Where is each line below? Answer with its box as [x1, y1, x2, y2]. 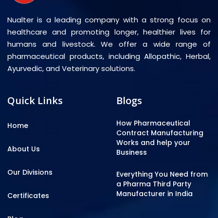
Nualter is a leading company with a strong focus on [7, 15, 211, 25]
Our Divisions [7, 167, 53, 178]
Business [116, 147, 147, 158]
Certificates [7, 191, 49, 201]
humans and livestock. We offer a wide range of [7, 39, 211, 50]
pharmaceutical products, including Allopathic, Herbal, [7, 51, 211, 62]
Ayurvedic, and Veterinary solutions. [7, 63, 135, 74]
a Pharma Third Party [116, 179, 191, 189]
